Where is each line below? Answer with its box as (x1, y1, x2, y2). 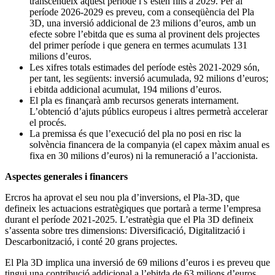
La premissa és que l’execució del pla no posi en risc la (29, 128, 241, 139)
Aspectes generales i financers (5, 171, 128, 182)
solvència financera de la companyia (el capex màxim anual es (29, 139, 269, 150)
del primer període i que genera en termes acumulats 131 (29, 39, 247, 50)
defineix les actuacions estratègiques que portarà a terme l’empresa (5, 203, 261, 214)
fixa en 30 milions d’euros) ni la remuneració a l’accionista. (29, 150, 258, 161)
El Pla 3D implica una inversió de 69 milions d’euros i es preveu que (5, 257, 270, 268)
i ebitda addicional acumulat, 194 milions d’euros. (29, 83, 222, 95)
